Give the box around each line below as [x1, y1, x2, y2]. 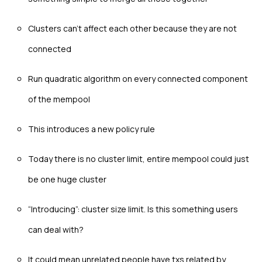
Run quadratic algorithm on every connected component [28, 73, 248, 84]
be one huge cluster [28, 173, 106, 185]
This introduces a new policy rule [28, 123, 155, 135]
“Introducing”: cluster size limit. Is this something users [28, 203, 238, 215]
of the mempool [28, 93, 90, 105]
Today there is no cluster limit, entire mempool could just [28, 153, 249, 164]
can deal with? [28, 223, 84, 235]
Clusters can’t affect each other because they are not [28, 22, 237, 34]
